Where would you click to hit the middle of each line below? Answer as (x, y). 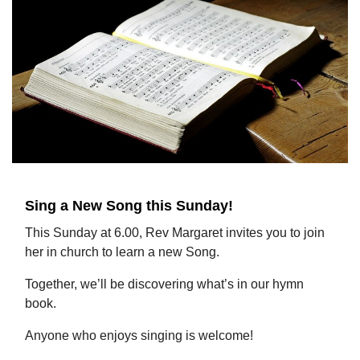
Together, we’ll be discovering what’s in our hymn (164, 284)
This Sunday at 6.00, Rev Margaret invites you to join (175, 233)
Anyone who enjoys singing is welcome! (139, 336)
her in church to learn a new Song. (124, 252)
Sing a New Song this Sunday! (129, 206)
